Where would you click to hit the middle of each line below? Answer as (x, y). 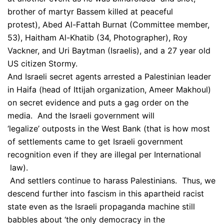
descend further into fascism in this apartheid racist (106, 193)
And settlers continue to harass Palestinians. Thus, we (111, 180)
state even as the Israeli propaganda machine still (101, 206)
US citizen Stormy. (42, 63)
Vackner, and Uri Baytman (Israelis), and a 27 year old (109, 50)
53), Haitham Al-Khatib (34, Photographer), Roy (97, 37)
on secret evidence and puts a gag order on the (98, 102)
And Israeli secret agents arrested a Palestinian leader (109, 76)
